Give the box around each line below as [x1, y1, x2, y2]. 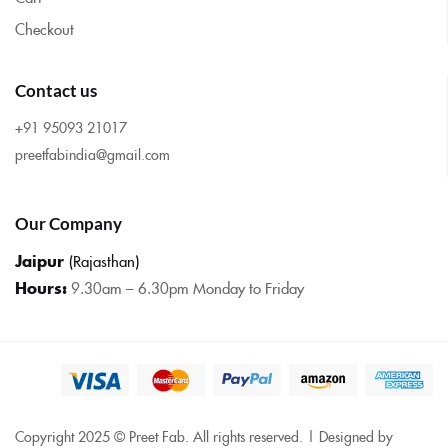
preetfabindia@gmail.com [15, 143, 170, 164]
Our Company [15, 212, 122, 234]
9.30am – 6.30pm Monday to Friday [71, 276, 304, 298]
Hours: [15, 276, 67, 298]
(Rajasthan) [69, 249, 139, 271]
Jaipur [15, 249, 69, 271]
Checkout [15, 17, 74, 39]
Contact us [15, 79, 97, 101]
